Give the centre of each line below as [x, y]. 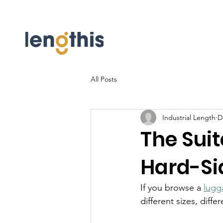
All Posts [104, 79]
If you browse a [172, 188]
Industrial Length [189, 117]
